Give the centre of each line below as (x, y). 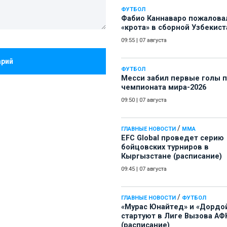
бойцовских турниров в (165, 147)
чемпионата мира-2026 (164, 88)
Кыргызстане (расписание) (172, 157)
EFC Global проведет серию (173, 138)
